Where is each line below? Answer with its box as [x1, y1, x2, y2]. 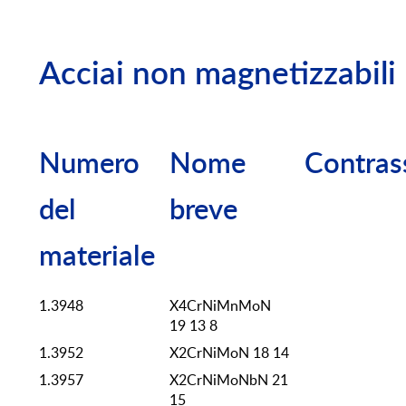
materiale [39, 243, 155, 272]
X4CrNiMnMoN [169, 298, 271, 314]
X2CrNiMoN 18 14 [169, 345, 289, 361]
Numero [39, 150, 140, 179]
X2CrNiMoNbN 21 [169, 372, 288, 388]
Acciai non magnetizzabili [39, 59, 396, 92]
